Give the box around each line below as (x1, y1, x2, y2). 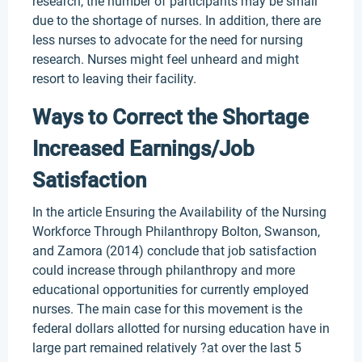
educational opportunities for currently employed (32, 282, 309, 297)
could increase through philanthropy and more (32, 263, 295, 278)
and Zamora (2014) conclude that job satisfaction (32, 243, 317, 259)
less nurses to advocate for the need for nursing (32, 32, 303, 48)
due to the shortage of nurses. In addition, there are (32, 13, 321, 28)
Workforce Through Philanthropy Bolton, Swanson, (32, 224, 320, 239)
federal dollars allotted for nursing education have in (32, 321, 330, 336)
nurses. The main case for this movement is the (32, 301, 302, 317)
